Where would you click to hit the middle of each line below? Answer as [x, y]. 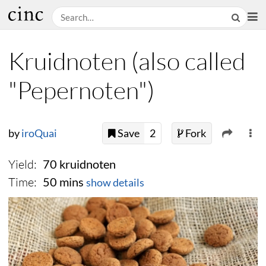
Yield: [23, 164]
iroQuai [39, 134]
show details [115, 183]
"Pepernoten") [81, 90]
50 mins [63, 182]
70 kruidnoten [79, 164]
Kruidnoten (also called [127, 61]
